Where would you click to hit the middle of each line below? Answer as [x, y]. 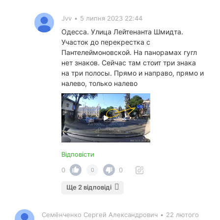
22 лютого [182, 215]
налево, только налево [99, 83]
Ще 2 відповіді [89, 187]
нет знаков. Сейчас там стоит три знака [129, 63]
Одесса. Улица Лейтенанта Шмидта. [122, 32]
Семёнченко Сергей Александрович [100, 215]
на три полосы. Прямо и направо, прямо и [133, 73]
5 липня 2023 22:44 [111, 18]
